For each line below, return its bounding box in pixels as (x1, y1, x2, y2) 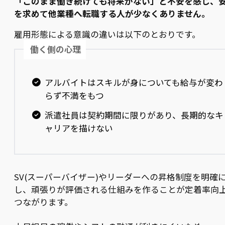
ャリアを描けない (44, 122, 113, 135)
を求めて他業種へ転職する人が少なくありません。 (14, 7, 210, 20)
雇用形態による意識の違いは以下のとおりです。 (14, 28, 200, 40)
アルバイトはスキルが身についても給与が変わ (44, 76, 223, 89)
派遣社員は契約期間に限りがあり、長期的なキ (44, 109, 223, 122)
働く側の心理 (30, 43, 82, 55)
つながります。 (14, 196, 73, 208)
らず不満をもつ (44, 89, 104, 102)
